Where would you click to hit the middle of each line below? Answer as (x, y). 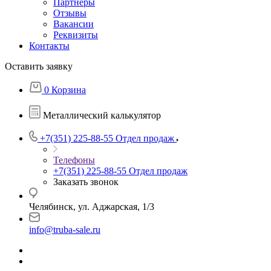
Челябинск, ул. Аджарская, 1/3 (92, 207)
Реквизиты (76, 35)
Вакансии (73, 24)
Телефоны (74, 160)
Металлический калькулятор (102, 115)
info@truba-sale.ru (65, 230)
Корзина (69, 90)
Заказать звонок (86, 182)
